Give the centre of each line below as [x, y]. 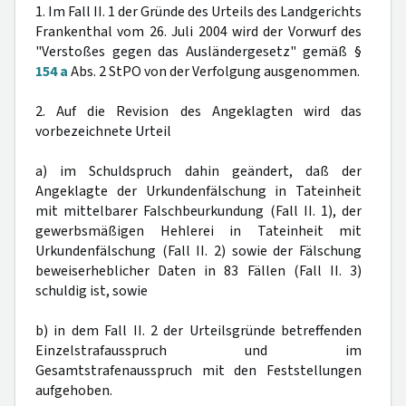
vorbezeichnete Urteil [103, 131]
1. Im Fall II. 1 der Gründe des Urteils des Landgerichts [198, 12]
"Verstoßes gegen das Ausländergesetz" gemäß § [198, 52]
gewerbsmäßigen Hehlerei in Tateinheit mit [198, 231]
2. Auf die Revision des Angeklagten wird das [198, 111]
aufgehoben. [74, 391]
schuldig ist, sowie [92, 291]
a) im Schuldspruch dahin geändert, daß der [198, 171]
